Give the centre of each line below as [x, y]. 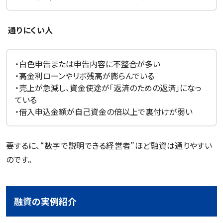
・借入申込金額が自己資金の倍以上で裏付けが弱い [104, 111]
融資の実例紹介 [45, 201]
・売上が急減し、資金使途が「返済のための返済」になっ [108, 87]
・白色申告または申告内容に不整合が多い [88, 63]
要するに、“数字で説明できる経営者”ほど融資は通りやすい [109, 145]
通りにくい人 [31, 30]
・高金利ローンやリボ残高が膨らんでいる [85, 75]
